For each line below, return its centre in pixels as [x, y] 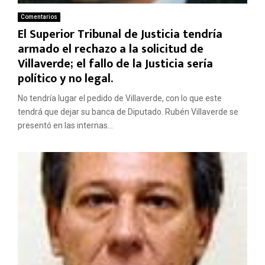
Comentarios [39, 17]
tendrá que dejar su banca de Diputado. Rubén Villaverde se [128, 112]
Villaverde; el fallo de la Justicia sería [115, 64]
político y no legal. [65, 78]
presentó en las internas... [65, 125]
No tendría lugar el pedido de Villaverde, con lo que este [120, 98]
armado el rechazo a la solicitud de [111, 49]
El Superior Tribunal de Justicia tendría [120, 34]
